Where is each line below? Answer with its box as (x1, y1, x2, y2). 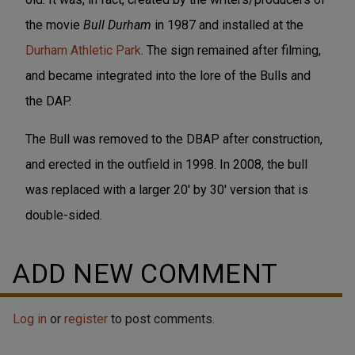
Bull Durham (83, 17, 151, 32)
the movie (25, 17, 83, 32)
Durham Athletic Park (25, 42, 141, 58)
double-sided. (25, 207, 102, 223)
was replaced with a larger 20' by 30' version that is (25, 181, 308, 197)
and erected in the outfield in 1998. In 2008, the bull (25, 156, 307, 172)
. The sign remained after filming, (141, 42, 321, 58)
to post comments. (108, 311, 215, 326)
